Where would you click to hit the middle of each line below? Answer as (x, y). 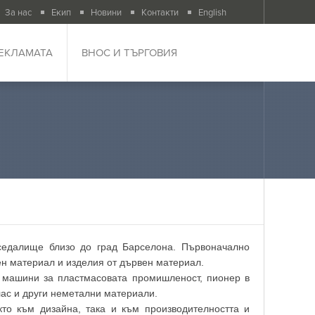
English (212, 12)
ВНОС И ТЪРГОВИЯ (129, 52)
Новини (106, 12)
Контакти (160, 12)
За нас (18, 12)
